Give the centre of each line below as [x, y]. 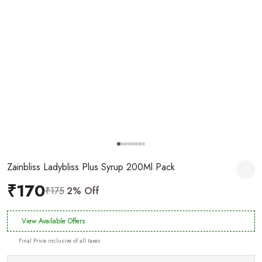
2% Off [83, 191]
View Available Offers [53, 221]
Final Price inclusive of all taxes [60, 241]
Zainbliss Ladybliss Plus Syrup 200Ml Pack [91, 167]
